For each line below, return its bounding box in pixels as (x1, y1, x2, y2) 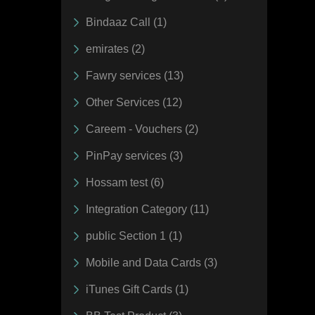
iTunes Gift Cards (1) (86, 283, 188, 295)
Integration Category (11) (86, 202, 209, 215)
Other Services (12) (86, 96, 182, 108)
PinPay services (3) (86, 149, 183, 162)
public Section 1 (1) (86, 229, 182, 242)
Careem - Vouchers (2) (86, 122, 198, 135)
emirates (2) (86, 42, 145, 55)
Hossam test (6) (86, 176, 164, 188)
